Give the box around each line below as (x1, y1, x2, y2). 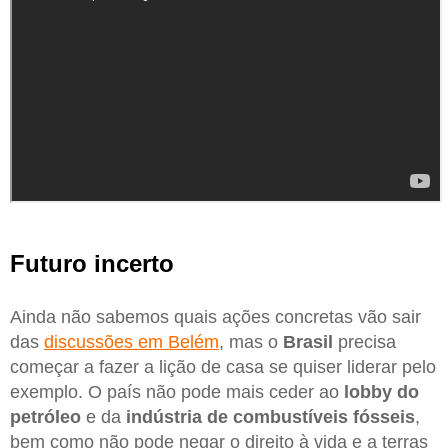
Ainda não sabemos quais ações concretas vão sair (10, 307, 421, 328)
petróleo (10, 407, 81, 428)
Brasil (283, 332, 333, 353)
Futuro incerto (10, 250, 174, 278)
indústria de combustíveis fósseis (126, 407, 415, 428)
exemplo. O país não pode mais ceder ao (10, 382, 344, 403)
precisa (333, 332, 396, 353)
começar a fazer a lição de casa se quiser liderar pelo (10, 357, 436, 378)
